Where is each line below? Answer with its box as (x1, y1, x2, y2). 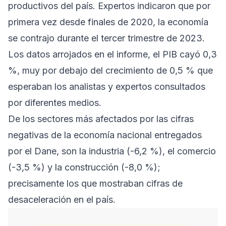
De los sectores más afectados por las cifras (8, 113, 194, 124)
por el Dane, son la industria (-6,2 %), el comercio (8, 145, 216, 156)
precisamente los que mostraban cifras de (8, 178, 183, 189)
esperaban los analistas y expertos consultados (8, 81, 205, 92)
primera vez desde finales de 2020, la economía (8, 16, 208, 27)
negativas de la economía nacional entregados (8, 129, 202, 140)
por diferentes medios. (8, 97, 101, 108)
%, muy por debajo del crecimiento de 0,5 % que (8, 65, 213, 76)
